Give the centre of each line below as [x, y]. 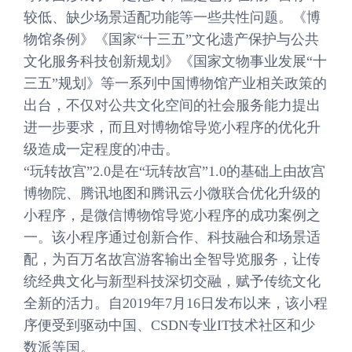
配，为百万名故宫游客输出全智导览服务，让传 [172, 259]
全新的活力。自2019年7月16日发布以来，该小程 [176, 303]
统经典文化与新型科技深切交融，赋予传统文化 [172, 281]
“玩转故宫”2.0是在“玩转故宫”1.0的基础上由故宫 [174, 171]
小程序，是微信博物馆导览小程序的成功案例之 [172, 215]
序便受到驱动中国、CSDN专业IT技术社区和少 [169, 325]
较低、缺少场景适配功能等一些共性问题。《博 [172, 17]
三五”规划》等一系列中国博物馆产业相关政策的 [175, 83]
